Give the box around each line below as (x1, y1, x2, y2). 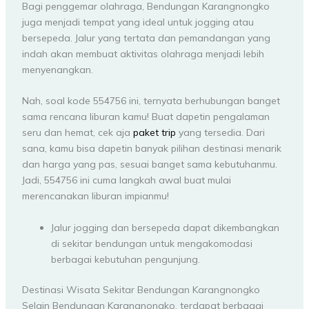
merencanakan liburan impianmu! (21, 190, 169, 203)
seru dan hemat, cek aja (21, 126, 133, 139)
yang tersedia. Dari (175, 126, 265, 139)
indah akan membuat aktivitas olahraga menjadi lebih (21, 47, 264, 60)
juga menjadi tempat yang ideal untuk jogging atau (21, 15, 254, 28)
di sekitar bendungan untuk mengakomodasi (50, 237, 252, 250)
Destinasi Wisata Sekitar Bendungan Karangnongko (21, 283, 260, 296)
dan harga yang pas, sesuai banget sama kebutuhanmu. (21, 158, 277, 171)
